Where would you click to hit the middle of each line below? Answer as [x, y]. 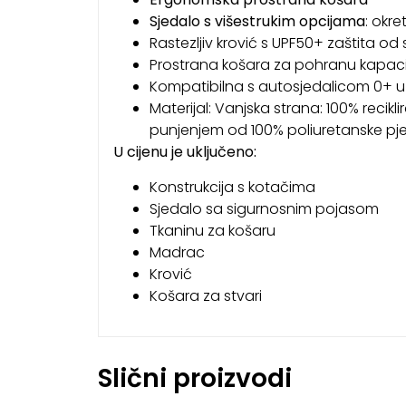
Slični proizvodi [194, 378]
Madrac [177, 252]
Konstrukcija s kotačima [232, 187]
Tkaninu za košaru [212, 230]
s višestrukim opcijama [284, 22]
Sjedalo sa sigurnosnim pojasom [264, 208]
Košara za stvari [205, 295]
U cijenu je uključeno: [184, 152]
